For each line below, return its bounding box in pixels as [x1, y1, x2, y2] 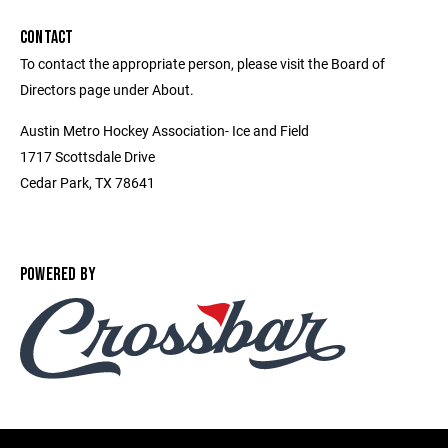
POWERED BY [20, 264, 97, 285]
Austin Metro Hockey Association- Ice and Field [20, 121, 309, 140]
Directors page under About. [20, 80, 194, 99]
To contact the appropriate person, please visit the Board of [20, 54, 385, 73]
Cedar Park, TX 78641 [20, 173, 155, 192]
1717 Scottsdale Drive [20, 147, 155, 166]
